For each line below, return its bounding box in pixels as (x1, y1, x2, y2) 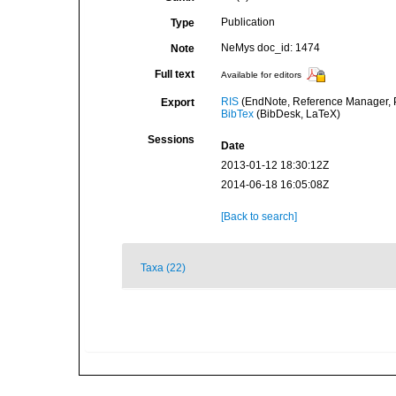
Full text (154, 68, 194, 80)
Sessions (147, 133, 194, 146)
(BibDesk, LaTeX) (253, 108, 340, 120)
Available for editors (220, 70, 301, 80)
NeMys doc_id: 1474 (220, 42, 320, 54)
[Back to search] (220, 210, 297, 223)
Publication (220, 16, 275, 28)
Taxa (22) (141, 262, 186, 274)
